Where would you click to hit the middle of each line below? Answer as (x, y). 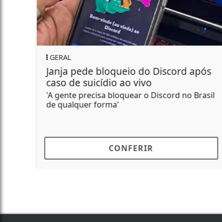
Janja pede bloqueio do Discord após (125, 71)
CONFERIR (128, 148)
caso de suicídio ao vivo (95, 82)
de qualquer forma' (79, 104)
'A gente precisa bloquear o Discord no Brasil (127, 95)
